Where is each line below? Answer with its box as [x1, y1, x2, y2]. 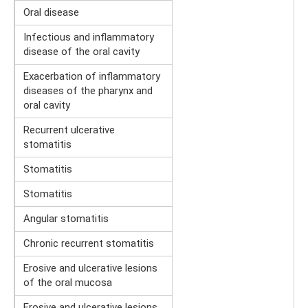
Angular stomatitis [23, 212, 109, 225]
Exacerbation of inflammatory [23, 70, 160, 83]
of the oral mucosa [23, 276, 112, 289]
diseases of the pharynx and [23, 85, 153, 98]
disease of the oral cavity [23, 45, 140, 58]
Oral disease [23, 6, 79, 19]
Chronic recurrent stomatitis [23, 237, 154, 250]
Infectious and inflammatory [23, 31, 154, 44]
